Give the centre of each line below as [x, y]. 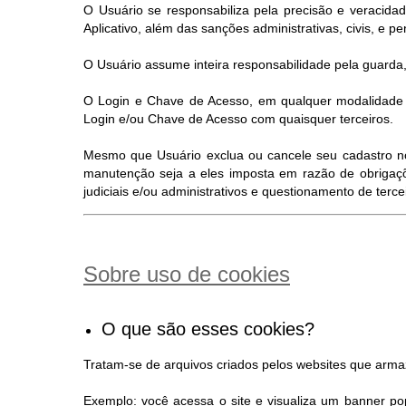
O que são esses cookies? [208, 329]
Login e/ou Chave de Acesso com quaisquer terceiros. [238, 119]
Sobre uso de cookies [187, 274]
